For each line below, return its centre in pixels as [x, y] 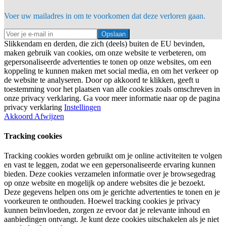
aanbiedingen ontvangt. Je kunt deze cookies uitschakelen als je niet [111, 219]
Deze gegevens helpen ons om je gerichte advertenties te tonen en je [112, 192]
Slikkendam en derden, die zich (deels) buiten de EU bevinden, [104, 43]
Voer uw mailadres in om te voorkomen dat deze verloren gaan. [105, 16]
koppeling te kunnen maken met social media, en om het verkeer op [111, 71]
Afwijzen [49, 116]
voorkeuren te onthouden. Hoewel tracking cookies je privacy [102, 201]
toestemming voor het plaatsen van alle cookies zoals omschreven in [112, 89]
